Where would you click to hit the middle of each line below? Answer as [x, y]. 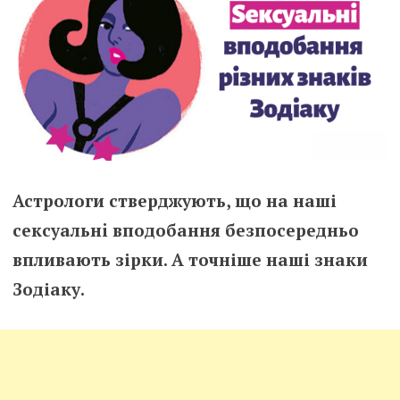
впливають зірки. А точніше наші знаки [190, 260]
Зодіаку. [48, 289]
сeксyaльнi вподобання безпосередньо [185, 230]
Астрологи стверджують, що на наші [174, 201]
